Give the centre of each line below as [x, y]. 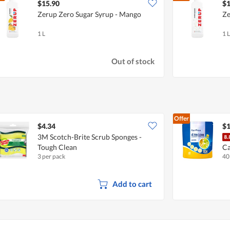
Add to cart [132, 184]
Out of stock [133, 61]
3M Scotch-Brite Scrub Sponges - [90, 137]
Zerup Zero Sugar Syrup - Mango [89, 14]
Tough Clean [57, 147]
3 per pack [51, 156]
